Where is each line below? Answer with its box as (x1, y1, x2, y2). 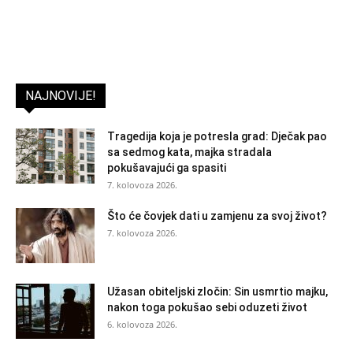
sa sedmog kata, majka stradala (107, 146, 272, 159)
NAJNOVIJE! (25, 88, 96, 104)
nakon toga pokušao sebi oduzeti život (107, 301, 307, 314)
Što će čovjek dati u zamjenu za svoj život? (107, 210, 327, 223)
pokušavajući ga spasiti (107, 162, 226, 175)
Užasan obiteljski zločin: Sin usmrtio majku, (107, 285, 328, 299)
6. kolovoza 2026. (107, 318, 177, 331)
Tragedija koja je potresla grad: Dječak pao (107, 130, 327, 143)
